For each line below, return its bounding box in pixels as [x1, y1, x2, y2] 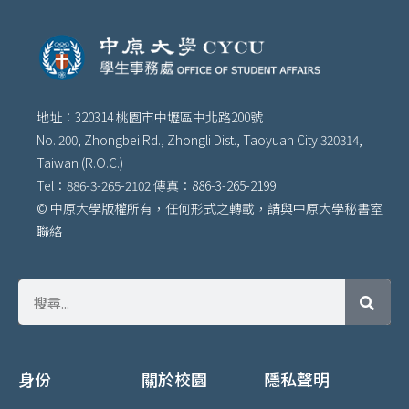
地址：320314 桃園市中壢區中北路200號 [37, 108, 263, 127]
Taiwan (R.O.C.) [37, 153, 123, 173]
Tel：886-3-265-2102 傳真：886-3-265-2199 [37, 176, 276, 195]
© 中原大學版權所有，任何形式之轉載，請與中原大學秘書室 [37, 199, 383, 218]
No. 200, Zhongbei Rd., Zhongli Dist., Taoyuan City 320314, [37, 131, 362, 150]
